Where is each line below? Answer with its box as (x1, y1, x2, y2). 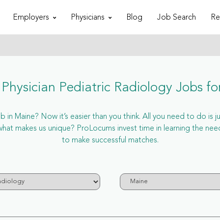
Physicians (70, 13, 105, 22)
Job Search (157, 13, 196, 22)
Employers (12, 13, 49, 22)
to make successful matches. (61, 137, 159, 144)
